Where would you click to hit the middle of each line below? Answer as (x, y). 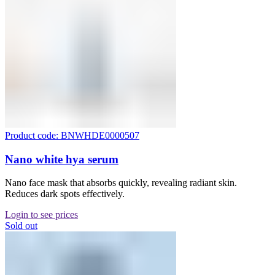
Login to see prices (41, 215)
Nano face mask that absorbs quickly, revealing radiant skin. (121, 183)
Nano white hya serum (62, 159)
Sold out (21, 226)
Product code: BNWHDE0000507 (72, 135)
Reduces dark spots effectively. (65, 194)
